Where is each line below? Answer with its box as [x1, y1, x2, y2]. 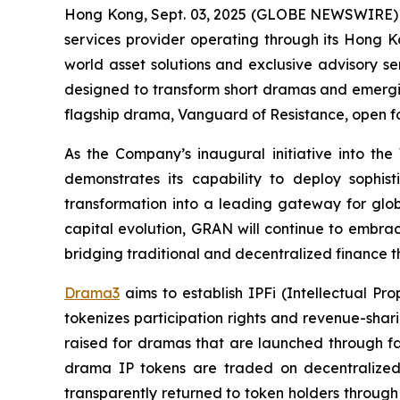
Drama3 [64, 284, 120, 302]
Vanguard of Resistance [178, 105, 345, 123]
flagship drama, [64, 105, 178, 123]
